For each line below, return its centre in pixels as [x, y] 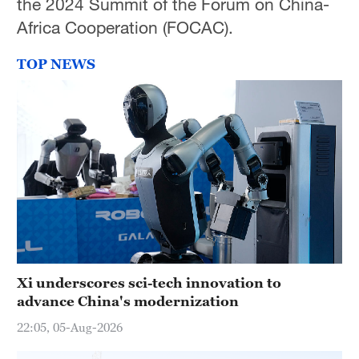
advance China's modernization [128, 302]
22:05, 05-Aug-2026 [70, 327]
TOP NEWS [56, 64]
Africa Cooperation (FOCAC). [125, 27]
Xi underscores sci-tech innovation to [149, 283]
